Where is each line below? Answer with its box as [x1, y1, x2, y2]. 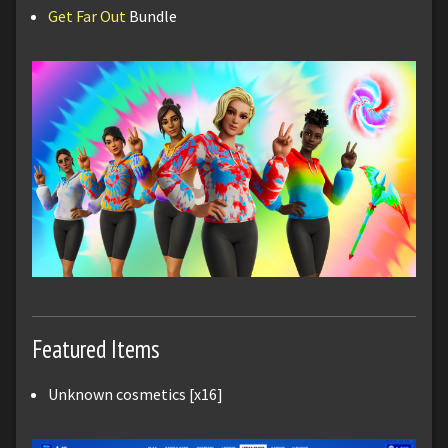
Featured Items [32, 332, 160, 365]
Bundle [126, 5, 177, 26]
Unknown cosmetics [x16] [48, 383, 223, 404]
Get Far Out [48, 5, 126, 26]
